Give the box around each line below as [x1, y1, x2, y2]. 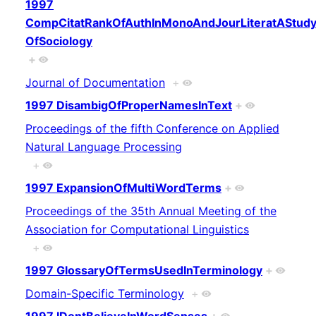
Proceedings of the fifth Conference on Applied [25, 121, 279, 135]
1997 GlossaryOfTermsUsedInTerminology [25, 263, 262, 278]
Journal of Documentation [25, 75, 165, 90]
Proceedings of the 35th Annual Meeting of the [25, 203, 276, 218]
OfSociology [25, 34, 92, 49]
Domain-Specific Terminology [25, 286, 184, 300]
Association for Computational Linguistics [25, 221, 249, 236]
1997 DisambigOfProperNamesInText [25, 98, 232, 113]
